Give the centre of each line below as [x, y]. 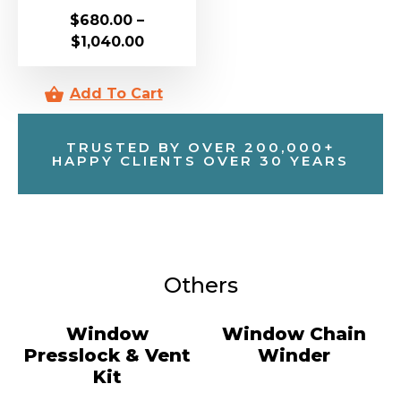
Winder [294, 355]
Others [200, 285]
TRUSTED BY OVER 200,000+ [200, 147]
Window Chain [294, 334]
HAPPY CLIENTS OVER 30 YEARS [200, 161]
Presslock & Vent [107, 355]
